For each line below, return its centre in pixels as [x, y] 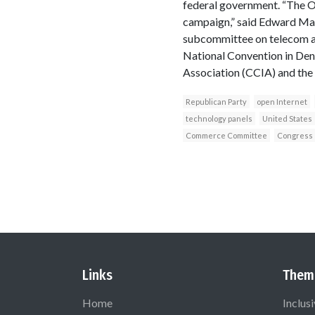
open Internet [282, 101]
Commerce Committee [226, 135]
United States [287, 118]
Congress [295, 135]
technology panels [219, 118]
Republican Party [216, 101]
